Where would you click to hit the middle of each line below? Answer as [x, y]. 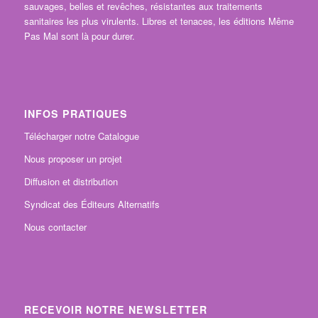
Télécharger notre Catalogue [81, 136]
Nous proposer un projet [73, 159]
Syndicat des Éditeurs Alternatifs [92, 204]
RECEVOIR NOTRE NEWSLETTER [115, 309]
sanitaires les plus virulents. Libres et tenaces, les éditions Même [159, 21]
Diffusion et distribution [71, 182]
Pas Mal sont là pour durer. [79, 36]
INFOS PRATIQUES [76, 114]
